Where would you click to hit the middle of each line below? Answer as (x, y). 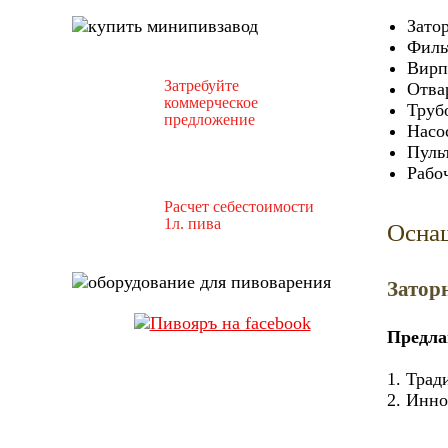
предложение (209, 119)
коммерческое (211, 102)
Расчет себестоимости (239, 206)
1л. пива (192, 223)
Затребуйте (201, 85)
